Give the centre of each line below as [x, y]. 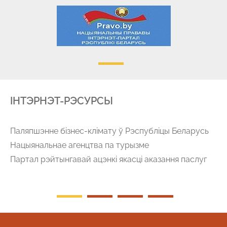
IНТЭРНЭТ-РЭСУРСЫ [62, 101]
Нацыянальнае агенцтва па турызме [80, 145]
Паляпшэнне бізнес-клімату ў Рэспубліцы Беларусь [109, 131]
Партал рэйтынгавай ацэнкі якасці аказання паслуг [108, 160]
